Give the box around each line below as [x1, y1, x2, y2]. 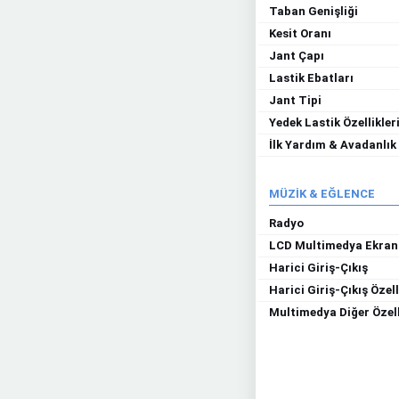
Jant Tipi [269, 94, 322, 107]
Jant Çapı [269, 49, 324, 62]
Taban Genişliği [269, 4, 358, 18]
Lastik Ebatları [269, 71, 354, 85]
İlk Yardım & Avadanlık [269, 138, 396, 151]
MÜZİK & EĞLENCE [269, 187, 375, 200]
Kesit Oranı [269, 27, 331, 40]
